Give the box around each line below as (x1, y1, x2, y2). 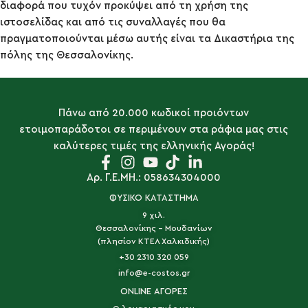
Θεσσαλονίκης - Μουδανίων (95, 224, 212, 232)
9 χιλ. (142, 211, 166, 219)
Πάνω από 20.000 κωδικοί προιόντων (58, 108, 250, 118)
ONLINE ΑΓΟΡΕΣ (120, 287, 188, 296)
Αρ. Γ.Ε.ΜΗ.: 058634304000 (87, 173, 221, 183)
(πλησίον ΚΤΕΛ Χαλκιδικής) (98, 237, 210, 245)
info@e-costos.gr (118, 269, 190, 277)
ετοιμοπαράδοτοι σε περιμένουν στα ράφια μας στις (19, 124, 289, 135)
